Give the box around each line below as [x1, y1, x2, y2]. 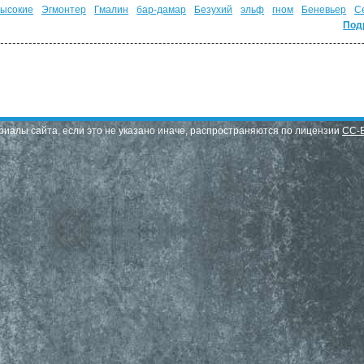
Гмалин [94, 4, 129, 15]
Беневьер [301, 4, 347, 15]
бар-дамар [136, 4, 187, 15]
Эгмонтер [41, 4, 87, 15]
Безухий [194, 4, 233, 15]
